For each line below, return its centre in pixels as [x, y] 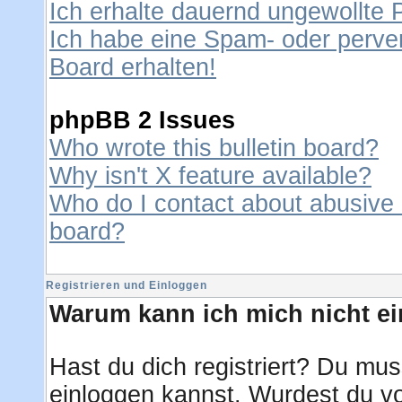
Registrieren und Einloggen [127, 285]
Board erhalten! [133, 67]
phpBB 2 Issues [142, 120]
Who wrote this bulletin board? [214, 148]
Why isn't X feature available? [210, 176]
